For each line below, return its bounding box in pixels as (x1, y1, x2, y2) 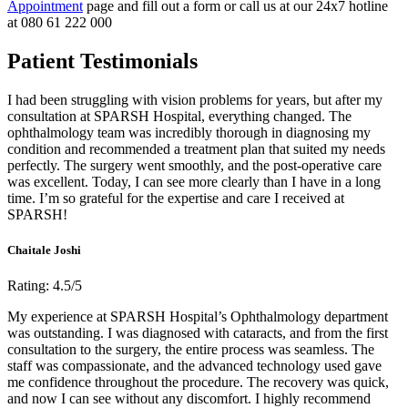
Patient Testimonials (7, 49, 198, 74)
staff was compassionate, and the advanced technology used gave (7, 358, 382, 374)
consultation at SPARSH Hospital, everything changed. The (7, 107, 352, 124)
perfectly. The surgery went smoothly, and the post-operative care (7, 157, 382, 173)
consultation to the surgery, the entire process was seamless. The (7, 342, 374, 358)
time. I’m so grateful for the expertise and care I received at (7, 189, 344, 206)
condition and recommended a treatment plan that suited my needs (7, 140, 385, 157)
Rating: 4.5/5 (7, 278, 82, 294)
